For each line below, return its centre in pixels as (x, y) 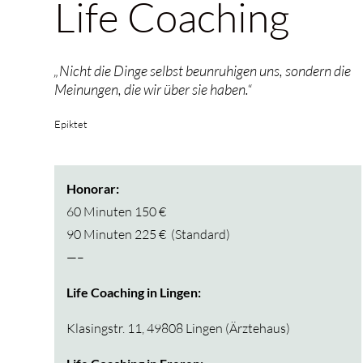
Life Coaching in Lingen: (134, 292)
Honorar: (93, 188)
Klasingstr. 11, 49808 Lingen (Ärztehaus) (179, 328)
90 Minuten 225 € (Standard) (149, 234)
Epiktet (71, 124)
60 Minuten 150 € (117, 211)
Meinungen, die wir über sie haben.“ (154, 89)
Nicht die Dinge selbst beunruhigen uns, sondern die (205, 70)
